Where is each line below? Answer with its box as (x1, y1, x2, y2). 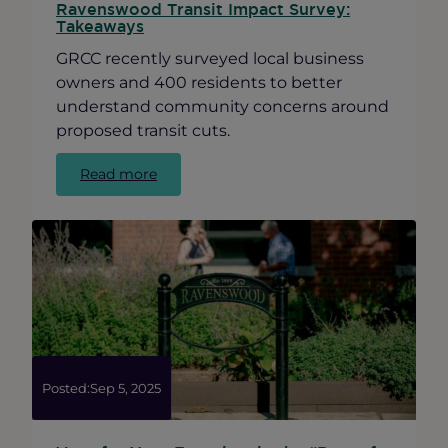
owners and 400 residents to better (56, 71, 342, 92)
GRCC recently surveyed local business (56, 47, 364, 68)
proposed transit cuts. (56, 119, 230, 140)
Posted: (42, 380, 90, 396)
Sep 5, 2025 (90, 380, 161, 396)
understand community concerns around (56, 95, 389, 116)
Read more (80, 165, 157, 184)
